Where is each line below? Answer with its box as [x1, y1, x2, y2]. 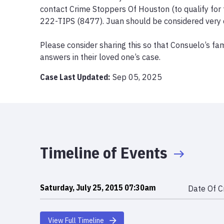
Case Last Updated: [40, 71, 110, 82]
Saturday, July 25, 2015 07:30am [40, 182, 156, 192]
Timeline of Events [40, 141, 167, 163]
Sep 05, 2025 [112, 71, 162, 82]
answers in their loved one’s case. [40, 51, 160, 62]
